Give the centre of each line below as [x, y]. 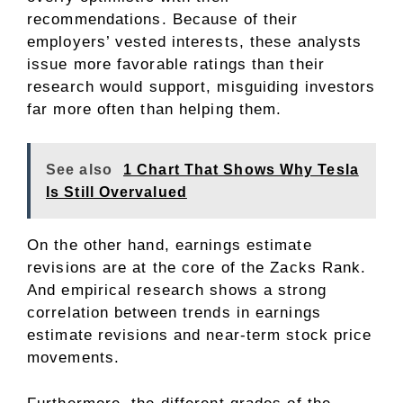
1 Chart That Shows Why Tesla [241, 170]
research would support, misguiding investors [201, 86]
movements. [73, 358]
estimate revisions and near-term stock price [200, 336]
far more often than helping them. [155, 109]
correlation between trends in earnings [174, 313]
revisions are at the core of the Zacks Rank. [197, 268]
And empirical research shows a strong [177, 291]
